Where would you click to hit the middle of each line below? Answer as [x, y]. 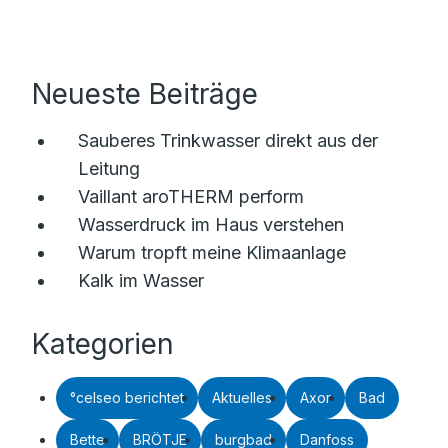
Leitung [109, 168]
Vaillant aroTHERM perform [191, 196]
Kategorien [103, 344]
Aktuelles [242, 397]
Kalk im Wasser [141, 280]
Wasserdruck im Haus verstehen [211, 224]
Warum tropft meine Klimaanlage [212, 252]
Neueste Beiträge [145, 94]
